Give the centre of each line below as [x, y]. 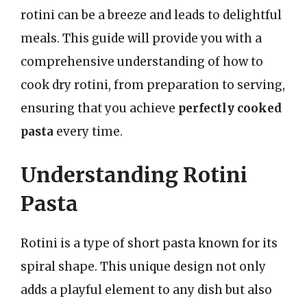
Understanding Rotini [134, 175]
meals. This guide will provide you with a [141, 38]
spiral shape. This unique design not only [143, 267]
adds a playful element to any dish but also [146, 290]
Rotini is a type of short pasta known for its [149, 243]
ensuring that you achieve [99, 108]
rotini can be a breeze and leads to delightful [151, 15]
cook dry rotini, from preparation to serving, [153, 85]
